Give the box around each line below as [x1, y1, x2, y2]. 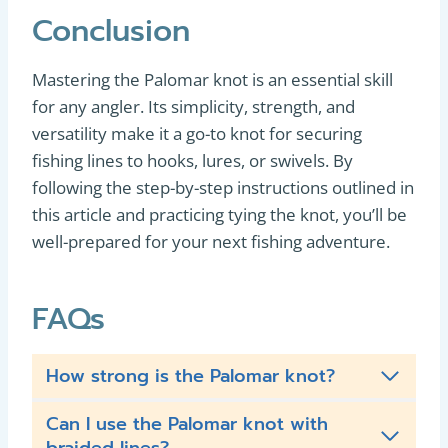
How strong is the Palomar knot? [46, 362, 335, 390]
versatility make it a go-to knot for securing [32, 122, 362, 145]
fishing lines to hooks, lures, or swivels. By [32, 149, 353, 172]
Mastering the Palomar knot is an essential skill [32, 68, 393, 91]
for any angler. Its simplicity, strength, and [32, 95, 355, 118]
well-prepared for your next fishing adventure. [32, 230, 390, 253]
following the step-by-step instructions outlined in [32, 176, 414, 199]
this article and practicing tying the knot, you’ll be [32, 203, 407, 226]
